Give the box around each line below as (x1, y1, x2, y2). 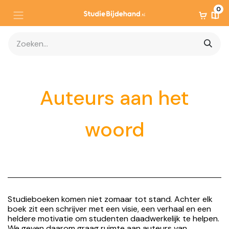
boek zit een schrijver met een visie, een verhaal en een (8, 203, 211, 214)
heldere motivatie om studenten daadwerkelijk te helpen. (8, 213, 219, 224)
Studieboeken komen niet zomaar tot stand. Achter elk (8, 193, 213, 204)
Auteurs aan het (40, 84, 189, 111)
